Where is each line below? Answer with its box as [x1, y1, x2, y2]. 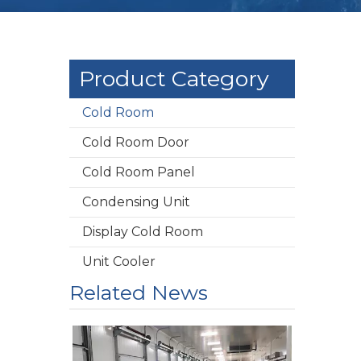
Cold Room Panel [82, 164, 195, 180]
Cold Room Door [82, 134, 189, 150]
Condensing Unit [82, 193, 190, 210]
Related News [69, 280, 208, 305]
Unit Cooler [82, 253, 156, 269]
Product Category [79, 64, 269, 92]
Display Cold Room [82, 223, 203, 239]
